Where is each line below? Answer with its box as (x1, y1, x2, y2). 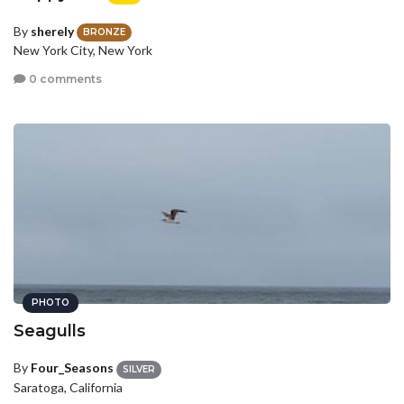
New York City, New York (14, 42, 152, 59)
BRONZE (83, 26, 125, 39)
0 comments (26, 71, 102, 86)
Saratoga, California (14, 379, 123, 395)
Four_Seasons (31, 360, 114, 376)
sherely (31, 23, 74, 39)
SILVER (123, 363, 155, 375)
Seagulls (14, 321, 86, 342)
